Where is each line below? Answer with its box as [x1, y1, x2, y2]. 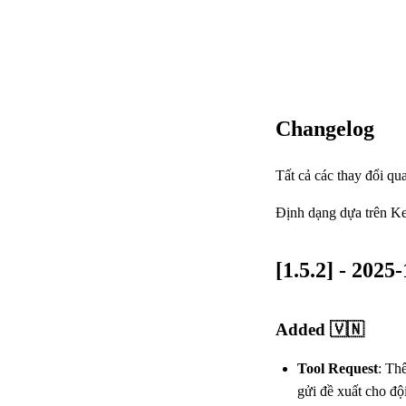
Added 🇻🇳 [275, 319, 364, 339]
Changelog [275, 116, 374, 140]
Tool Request [297, 360, 378, 376]
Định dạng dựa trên [275, 204, 391, 220]
